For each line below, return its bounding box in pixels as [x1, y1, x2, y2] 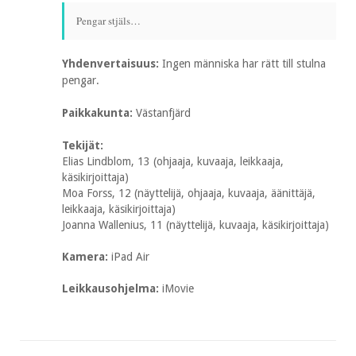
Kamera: [62, 250, 111, 263]
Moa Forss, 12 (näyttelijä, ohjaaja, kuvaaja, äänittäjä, [62, 187, 315, 199]
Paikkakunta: [62, 106, 136, 119]
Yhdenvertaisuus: [62, 57, 162, 70]
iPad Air [111, 250, 149, 263]
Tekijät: [62, 139, 103, 152]
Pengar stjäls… [76, 14, 141, 28]
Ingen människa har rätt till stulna [162, 57, 326, 70]
